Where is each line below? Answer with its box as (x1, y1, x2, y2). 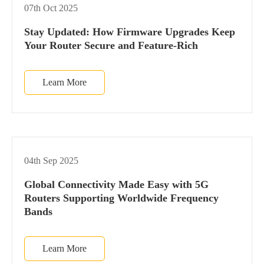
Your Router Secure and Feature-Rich (24, 39, 198, 51)
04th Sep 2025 (24, 155, 78, 166)
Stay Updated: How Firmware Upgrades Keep (24, 25, 235, 38)
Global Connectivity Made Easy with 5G (24, 178, 209, 190)
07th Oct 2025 (24, 2, 78, 13)
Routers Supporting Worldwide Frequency (24, 192, 219, 204)
